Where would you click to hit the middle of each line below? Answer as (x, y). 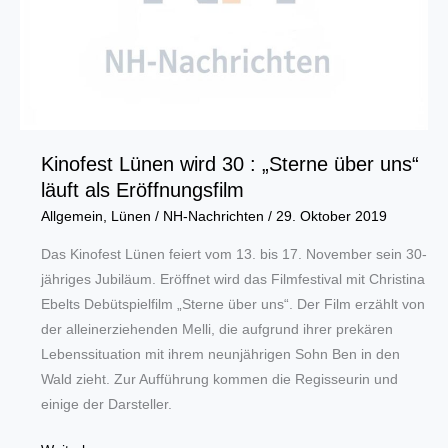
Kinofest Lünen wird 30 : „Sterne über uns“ (229, 163)
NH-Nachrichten (215, 216)
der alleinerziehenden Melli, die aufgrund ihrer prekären (216, 330)
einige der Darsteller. (106, 405)
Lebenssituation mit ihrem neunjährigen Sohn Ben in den (220, 355)
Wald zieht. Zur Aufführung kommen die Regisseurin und (219, 380)
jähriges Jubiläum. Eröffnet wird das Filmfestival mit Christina (232, 280)
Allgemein (71, 216)
